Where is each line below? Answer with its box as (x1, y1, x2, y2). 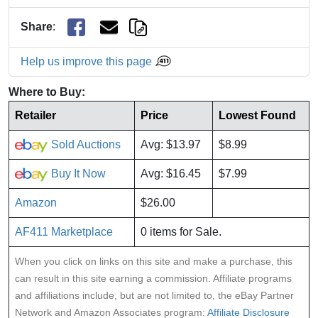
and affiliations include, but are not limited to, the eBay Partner (15, 290, 294, 302)
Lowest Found (219, 109, 296, 122)
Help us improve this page (21, 55, 155, 68)
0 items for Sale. (141, 226, 221, 238)
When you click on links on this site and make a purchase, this (15, 256, 292, 268)
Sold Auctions (48, 138, 121, 151)
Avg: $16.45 (141, 168, 201, 180)
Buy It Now (48, 168, 106, 180)
